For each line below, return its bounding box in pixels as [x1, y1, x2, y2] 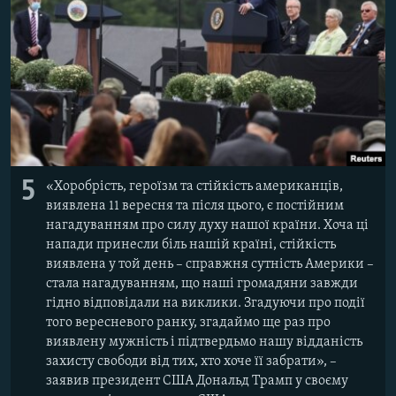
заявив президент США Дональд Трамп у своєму [46, 374, 348, 389]
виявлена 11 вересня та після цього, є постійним [46, 199, 344, 214]
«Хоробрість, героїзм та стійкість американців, [46, 179, 343, 194]
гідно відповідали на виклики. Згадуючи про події [46, 296, 365, 311]
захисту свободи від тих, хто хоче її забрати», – [46, 354, 337, 369]
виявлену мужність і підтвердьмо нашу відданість [46, 335, 362, 350]
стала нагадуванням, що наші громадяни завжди [46, 277, 358, 292]
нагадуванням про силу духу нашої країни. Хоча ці [46, 218, 369, 233]
